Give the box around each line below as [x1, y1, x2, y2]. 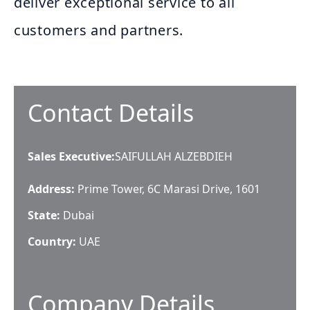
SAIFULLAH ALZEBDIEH [115, 149, 232, 164]
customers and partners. [14, 21, 184, 39]
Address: [28, 181, 75, 197]
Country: [28, 234, 76, 249]
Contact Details [28, 97, 194, 129]
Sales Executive [28, 149, 111, 164]
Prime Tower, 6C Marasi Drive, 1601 [77, 181, 260, 197]
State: [28, 208, 63, 223]
